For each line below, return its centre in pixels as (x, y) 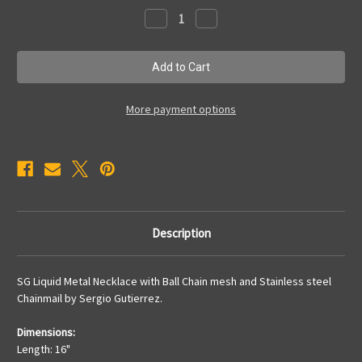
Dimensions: (46, 333)
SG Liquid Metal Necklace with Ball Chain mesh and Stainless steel (174, 282)
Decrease (173, 17)
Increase (222, 17)
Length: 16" (44, 349)
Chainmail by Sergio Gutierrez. (90, 299)
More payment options (181, 109)
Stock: (32, 8)
